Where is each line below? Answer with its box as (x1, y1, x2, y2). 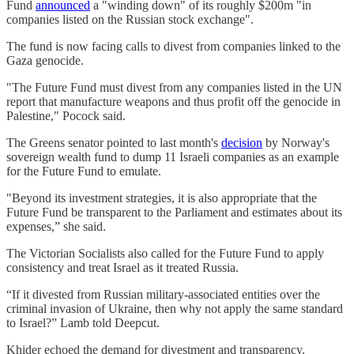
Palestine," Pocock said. (6, 108, 126, 122)
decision (221, 135, 262, 149)
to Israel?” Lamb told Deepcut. (6, 315, 160, 330)
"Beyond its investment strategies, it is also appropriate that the (6, 190, 317, 205)
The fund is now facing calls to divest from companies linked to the (6, 39, 341, 53)
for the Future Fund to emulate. (6, 164, 161, 178)
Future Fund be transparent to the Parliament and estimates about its (6, 205, 342, 219)
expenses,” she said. (6, 219, 106, 233)
